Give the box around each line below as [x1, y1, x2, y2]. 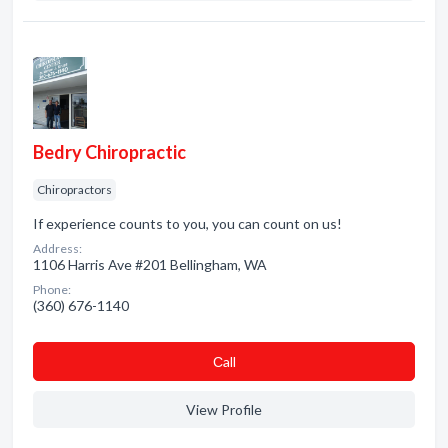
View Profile [186, 401, 262, 418]
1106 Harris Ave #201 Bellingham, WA [33, 256, 267, 273]
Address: [33, 241, 82, 256]
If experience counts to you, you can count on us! [33, 215, 342, 232]
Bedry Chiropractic [33, 141, 186, 163]
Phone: [33, 282, 71, 297]
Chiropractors [37, 182, 112, 197]
